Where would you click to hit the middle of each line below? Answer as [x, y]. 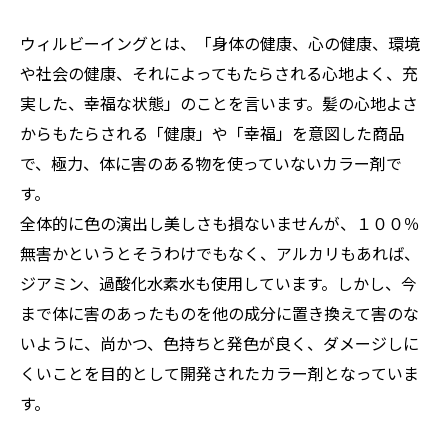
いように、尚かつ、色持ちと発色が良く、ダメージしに [219, 343]
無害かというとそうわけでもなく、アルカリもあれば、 [220, 253]
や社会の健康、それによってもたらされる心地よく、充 [219, 73]
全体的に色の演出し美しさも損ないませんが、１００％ [220, 223]
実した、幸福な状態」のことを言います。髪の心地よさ [219, 103]
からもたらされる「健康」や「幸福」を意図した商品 [212, 133]
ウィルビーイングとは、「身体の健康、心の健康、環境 [220, 43]
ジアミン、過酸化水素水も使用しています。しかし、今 [218, 283]
